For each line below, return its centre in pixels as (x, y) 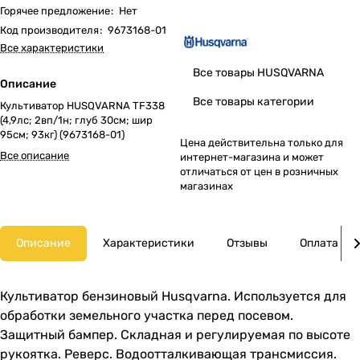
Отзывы (247, 243)
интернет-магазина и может (252, 157)
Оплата (319, 243)
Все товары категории (254, 102)
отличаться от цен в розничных (259, 172)
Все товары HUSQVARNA (258, 73)
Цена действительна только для (262, 143)
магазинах (207, 186)
